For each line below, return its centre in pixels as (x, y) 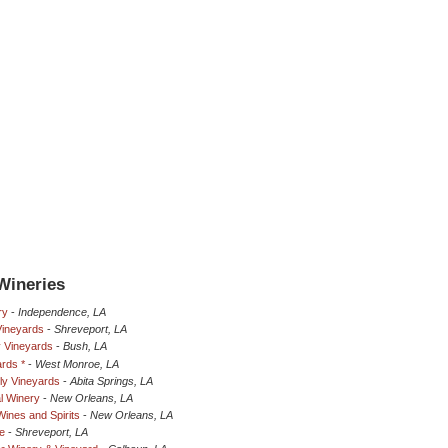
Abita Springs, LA (111, 380)
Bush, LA (85, 346)
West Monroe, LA (77, 363)
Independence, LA (62, 312)
